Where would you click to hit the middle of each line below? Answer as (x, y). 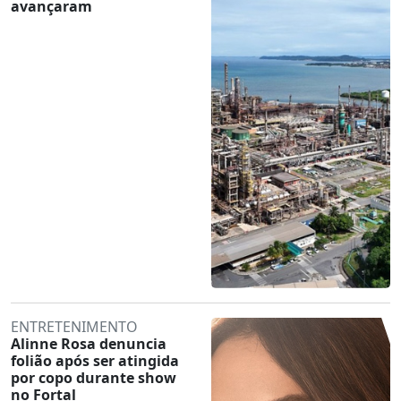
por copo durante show (94, 377)
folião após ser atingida (95, 360)
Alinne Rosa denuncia (89, 343)
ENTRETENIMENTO (74, 326)
